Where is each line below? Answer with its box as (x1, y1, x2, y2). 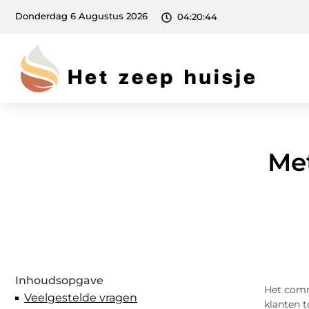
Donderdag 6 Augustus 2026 (15, 11, 148, 22)
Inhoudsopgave (15, 274, 103, 288)
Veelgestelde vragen (24, 291, 137, 305)
